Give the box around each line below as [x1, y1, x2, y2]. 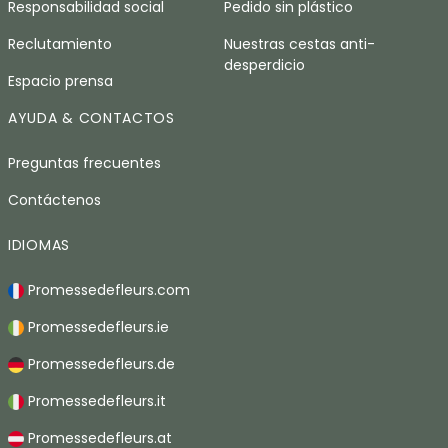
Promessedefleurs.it [24, 390, 166, 411]
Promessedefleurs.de [24, 353, 175, 374]
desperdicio [224, 54, 305, 75]
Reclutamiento [8, 33, 112, 54]
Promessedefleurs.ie [24, 316, 169, 337]
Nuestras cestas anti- [224, 33, 375, 54]
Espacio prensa [8, 70, 113, 91]
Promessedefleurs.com [24, 279, 190, 300]
